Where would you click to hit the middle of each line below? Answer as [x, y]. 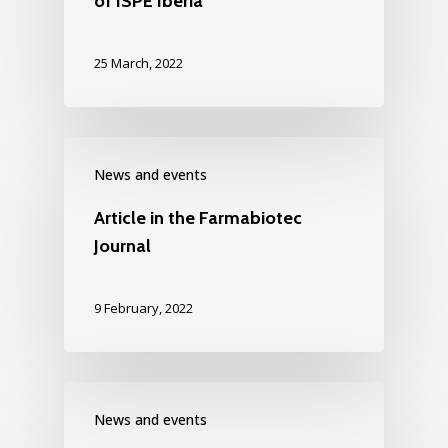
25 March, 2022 [138, 62]
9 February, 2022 [143, 307]
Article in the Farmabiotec [198, 217]
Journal [122, 245]
